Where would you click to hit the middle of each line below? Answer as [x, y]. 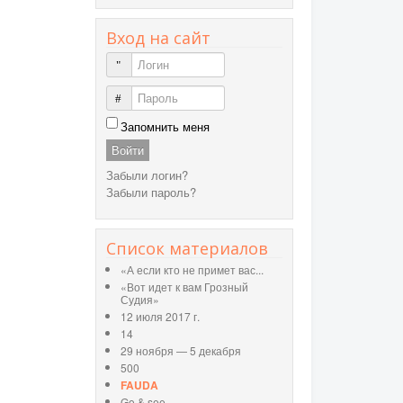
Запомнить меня [165, 127]
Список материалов [187, 249]
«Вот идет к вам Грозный [184, 287]
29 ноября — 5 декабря [181, 351]
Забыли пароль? [151, 193]
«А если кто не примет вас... [192, 270]
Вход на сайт [158, 38]
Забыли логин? [147, 175]
